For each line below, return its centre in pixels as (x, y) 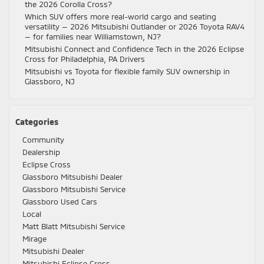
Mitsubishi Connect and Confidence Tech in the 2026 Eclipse (134, 49)
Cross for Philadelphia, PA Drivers (85, 59)
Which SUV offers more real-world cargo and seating (121, 16)
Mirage (34, 239)
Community (43, 140)
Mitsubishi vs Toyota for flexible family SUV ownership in (127, 71)
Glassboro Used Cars (60, 202)
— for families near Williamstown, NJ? (93, 37)
